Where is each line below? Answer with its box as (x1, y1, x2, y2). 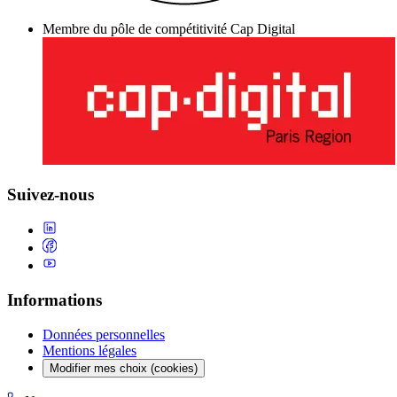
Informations (7, 290, 102, 309)
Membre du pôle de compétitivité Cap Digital (43, 20, 295, 36)
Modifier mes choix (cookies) (50, 361, 198, 375)
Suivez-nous (7, 184, 94, 204)
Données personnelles (43, 326, 165, 342)
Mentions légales (43, 342, 136, 358)
